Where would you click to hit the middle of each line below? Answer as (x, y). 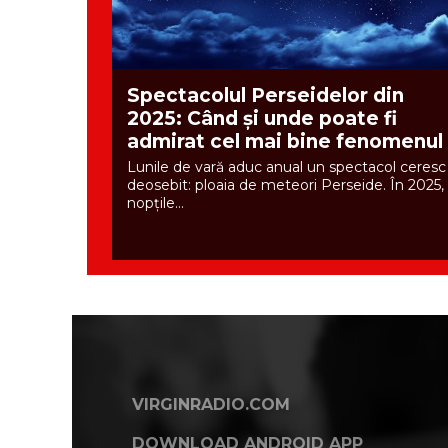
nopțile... (155, 203)
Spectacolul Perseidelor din (265, 96)
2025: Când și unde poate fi (262, 119)
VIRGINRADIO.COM (211, 405)
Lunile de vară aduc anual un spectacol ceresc (286, 167)
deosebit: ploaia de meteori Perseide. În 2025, (285, 185)
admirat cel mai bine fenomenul (285, 142)
